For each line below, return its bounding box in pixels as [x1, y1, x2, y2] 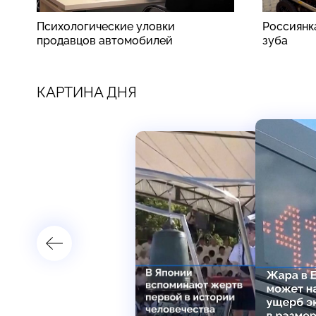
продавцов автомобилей [37, 33, 173, 47]
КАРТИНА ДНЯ [37, 83, 137, 101]
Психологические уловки [37, 19, 175, 33]
